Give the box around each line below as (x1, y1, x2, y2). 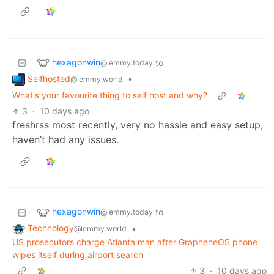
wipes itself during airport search (12, 250, 143, 260)
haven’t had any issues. (12, 133, 119, 146)
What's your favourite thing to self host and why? (12, 90, 207, 101)
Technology (28, 223, 74, 234)
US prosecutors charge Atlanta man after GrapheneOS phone (12, 237, 257, 247)
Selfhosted (28, 73, 70, 84)
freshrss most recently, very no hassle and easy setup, (12, 119, 263, 131)
